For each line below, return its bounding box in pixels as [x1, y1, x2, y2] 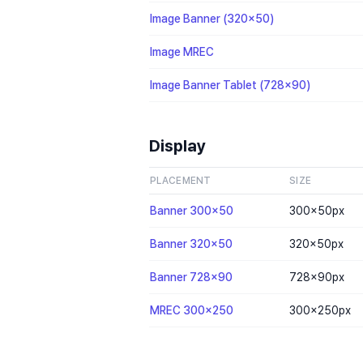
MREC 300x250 [150, 304, 233, 317]
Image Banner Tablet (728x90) [150, 79, 310, 92]
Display [149, 136, 206, 156]
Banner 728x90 [150, 271, 233, 284]
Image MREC [150, 45, 214, 58]
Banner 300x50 [150, 204, 233, 217]
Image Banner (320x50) [150, 12, 274, 25]
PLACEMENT [150, 175, 211, 186]
